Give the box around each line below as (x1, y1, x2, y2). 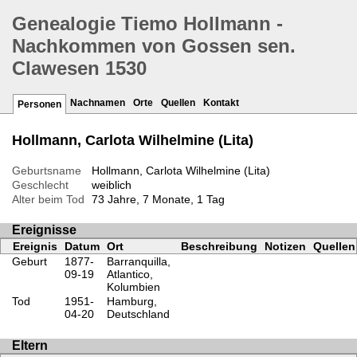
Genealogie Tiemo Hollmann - (12, 13, 283, 35)
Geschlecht (12, 178, 69, 192)
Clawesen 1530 (12, 57, 147, 80)
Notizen (264, 240, 306, 253)
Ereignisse (12, 223, 76, 237)
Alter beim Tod (12, 193, 84, 206)
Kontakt (203, 97, 239, 109)
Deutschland (106, 308, 170, 321)
